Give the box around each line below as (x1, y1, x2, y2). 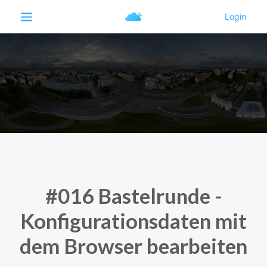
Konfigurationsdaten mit (20, 208, 247, 233)
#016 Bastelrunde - (45, 183, 222, 208)
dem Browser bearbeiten (20, 233, 247, 258)
